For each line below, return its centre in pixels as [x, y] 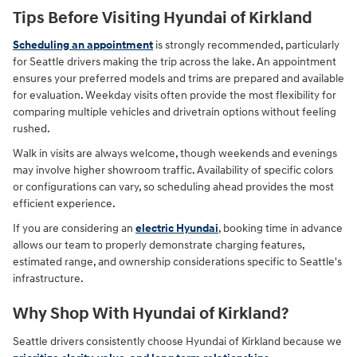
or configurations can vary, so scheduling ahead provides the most [173, 187]
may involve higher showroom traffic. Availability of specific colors [173, 171]
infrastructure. [48, 279]
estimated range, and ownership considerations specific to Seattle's [177, 262]
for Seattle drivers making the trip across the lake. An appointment [175, 62]
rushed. [31, 129]
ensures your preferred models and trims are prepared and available [178, 79]
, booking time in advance [280, 229]
